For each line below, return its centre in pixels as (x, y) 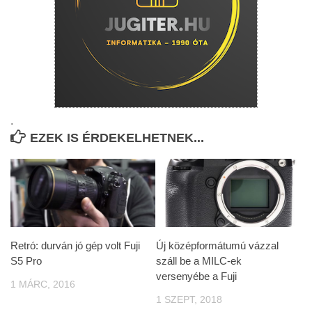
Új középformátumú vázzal (217, 245)
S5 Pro (26, 260)
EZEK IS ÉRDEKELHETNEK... (117, 138)
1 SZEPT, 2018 (189, 299)
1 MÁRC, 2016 (43, 284)
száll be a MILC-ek (199, 260)
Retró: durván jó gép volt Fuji (75, 245)
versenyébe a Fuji (196, 276)
